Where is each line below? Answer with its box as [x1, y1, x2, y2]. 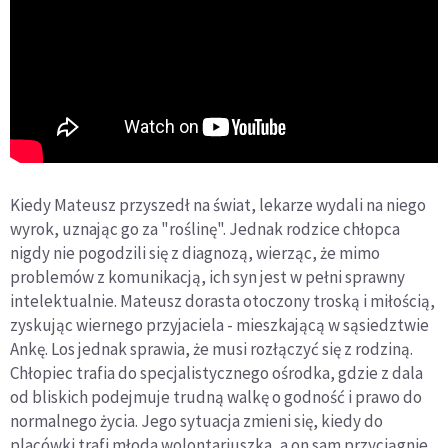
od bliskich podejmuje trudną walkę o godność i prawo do [10, 386, 422, 409]
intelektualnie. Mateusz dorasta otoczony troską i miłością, [10, 290, 435, 313]
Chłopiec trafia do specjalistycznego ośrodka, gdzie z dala [10, 362, 423, 385]
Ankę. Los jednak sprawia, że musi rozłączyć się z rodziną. [10, 338, 413, 361]
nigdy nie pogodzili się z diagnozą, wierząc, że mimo [10, 242, 380, 265]
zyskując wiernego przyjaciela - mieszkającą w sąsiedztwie [10, 314, 429, 337]
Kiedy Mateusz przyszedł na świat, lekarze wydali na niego [10, 194, 426, 217]
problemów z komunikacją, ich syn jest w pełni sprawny [10, 266, 405, 289]
